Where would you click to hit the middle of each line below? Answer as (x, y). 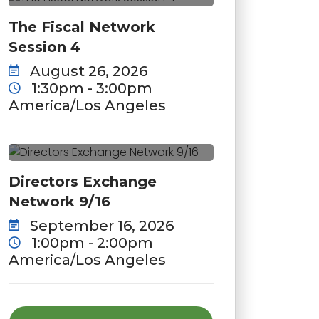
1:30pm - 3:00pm (90, 88)
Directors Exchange (83, 182)
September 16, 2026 (100, 226)
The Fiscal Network (82, 27)
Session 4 (45, 47)
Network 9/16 (59, 202)
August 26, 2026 (87, 71)
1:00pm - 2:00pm (90, 243)
